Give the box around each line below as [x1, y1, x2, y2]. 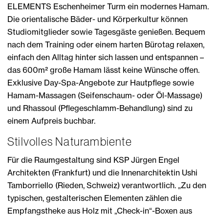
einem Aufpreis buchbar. [7, 115, 95, 126]
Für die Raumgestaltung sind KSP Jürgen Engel [7, 154, 179, 165]
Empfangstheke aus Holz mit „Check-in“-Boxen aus [7, 205, 192, 216]
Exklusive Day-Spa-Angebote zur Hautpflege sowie [7, 77, 194, 88]
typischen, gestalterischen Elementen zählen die [7, 193, 182, 203]
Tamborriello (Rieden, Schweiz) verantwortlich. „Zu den [7, 180, 206, 190]
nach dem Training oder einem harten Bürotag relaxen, [7, 39, 204, 49]
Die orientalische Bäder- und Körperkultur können [7, 14, 188, 24]
